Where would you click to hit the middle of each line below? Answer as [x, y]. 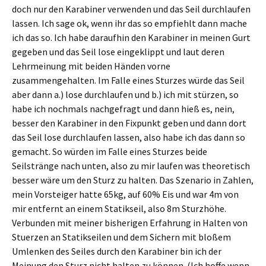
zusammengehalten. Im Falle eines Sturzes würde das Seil [128, 80]
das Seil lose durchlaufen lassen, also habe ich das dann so [129, 137]
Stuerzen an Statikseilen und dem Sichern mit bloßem [121, 237]
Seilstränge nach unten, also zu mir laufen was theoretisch [131, 166]
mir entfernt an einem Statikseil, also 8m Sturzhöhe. [119, 208]
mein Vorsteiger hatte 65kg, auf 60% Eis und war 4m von [125, 194]
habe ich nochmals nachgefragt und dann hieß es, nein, [123, 109]
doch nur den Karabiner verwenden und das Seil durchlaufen [131, 9]
